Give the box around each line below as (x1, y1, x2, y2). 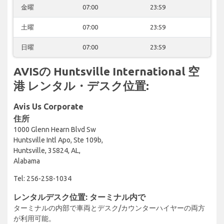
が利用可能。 (13, 214, 55, 222)
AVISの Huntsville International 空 (13, 64, 199, 77)
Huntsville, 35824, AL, (13, 146, 80, 154)
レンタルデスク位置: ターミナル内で (13, 192, 145, 201)
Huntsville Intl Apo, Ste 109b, (13, 135, 103, 144)
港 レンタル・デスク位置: (13, 79, 149, 92)
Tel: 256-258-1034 (13, 174, 71, 182)
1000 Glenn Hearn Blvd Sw (13, 125, 96, 133)
